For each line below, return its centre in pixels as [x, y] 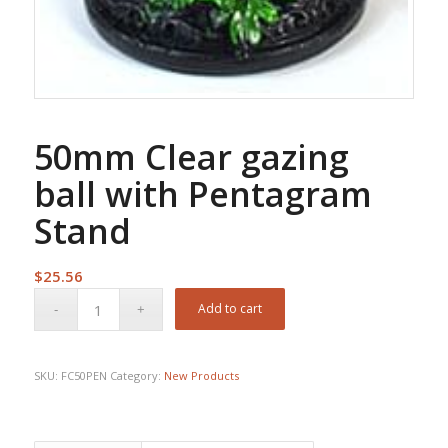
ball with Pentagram [202, 194]
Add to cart [230, 309]
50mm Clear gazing [191, 157]
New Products [201, 376]
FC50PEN [85, 376]
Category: [136, 376]
